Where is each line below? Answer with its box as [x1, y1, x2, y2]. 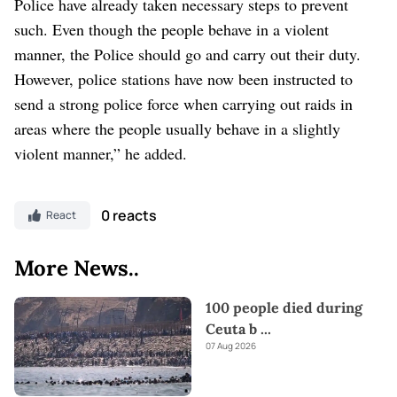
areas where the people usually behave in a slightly [14, 117, 340, 139]
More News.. [14, 253, 139, 282]
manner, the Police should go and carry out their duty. [14, 43, 361, 65]
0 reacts [101, 205, 157, 225]
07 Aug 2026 [206, 339, 256, 352]
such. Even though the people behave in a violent [14, 18, 329, 40]
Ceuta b [206, 319, 257, 338]
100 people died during [206, 298, 362, 316]
